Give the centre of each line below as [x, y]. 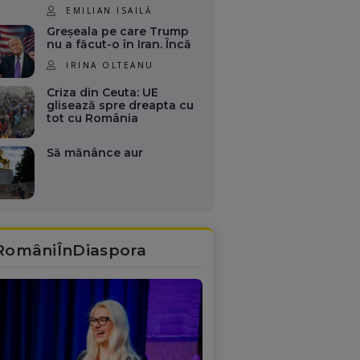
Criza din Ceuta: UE [103, 92]
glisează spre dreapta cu [121, 105]
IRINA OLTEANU [110, 65]
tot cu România [93, 118]
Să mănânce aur [95, 153]
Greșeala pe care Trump [118, 31]
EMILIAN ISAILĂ [109, 10]
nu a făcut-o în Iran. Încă [119, 44]
